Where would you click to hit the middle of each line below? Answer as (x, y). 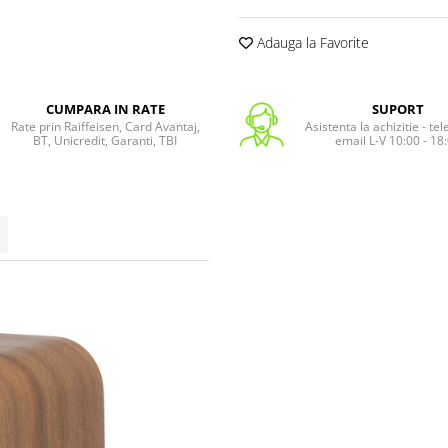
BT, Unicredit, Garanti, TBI (105, 140)
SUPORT (397, 108)
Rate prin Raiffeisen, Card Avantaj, (105, 126)
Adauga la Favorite (311, 42)
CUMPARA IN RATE (105, 108)
